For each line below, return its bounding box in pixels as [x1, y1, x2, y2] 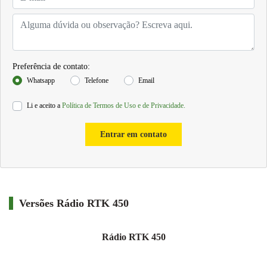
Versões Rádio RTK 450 [19, 197, 129, 210]
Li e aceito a [27, 101, 62, 110]
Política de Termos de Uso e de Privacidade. [62, 101, 185, 110]
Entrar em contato [100, 130, 167, 139]
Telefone [85, 76, 108, 85]
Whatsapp [27, 76, 55, 85]
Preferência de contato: [13, 62, 90, 72]
